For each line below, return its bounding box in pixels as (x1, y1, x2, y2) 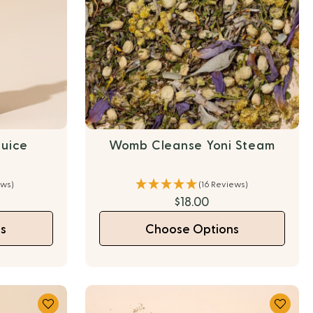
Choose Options (145, 223, 239, 235)
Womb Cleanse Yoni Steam (108, 139, 275, 152)
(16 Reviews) (198, 180, 249, 189)
